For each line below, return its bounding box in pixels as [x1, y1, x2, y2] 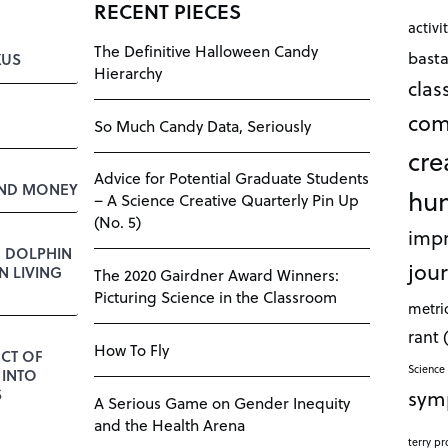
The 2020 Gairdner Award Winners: [93, 263, 339, 287]
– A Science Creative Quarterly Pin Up [93, 188, 359, 212]
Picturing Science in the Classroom [93, 285, 337, 309]
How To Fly [93, 337, 169, 361]
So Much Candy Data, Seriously [93, 113, 311, 137]
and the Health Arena [93, 412, 245, 436]
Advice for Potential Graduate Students [93, 166, 369, 190]
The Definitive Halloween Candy [93, 39, 318, 63]
